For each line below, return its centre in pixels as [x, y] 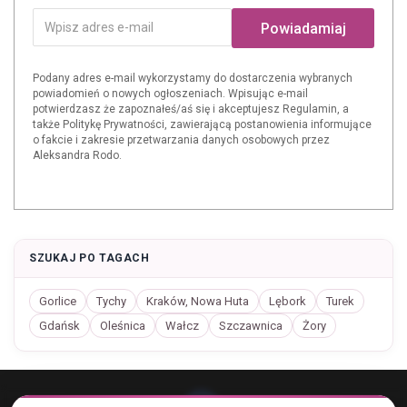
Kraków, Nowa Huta [198, 301]
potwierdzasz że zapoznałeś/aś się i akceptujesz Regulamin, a [191, 109]
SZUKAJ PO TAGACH [89, 258]
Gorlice [58, 301]
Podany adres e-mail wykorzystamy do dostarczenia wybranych [193, 78]
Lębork [288, 301]
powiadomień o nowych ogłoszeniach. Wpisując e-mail [170, 94]
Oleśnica [123, 326]
